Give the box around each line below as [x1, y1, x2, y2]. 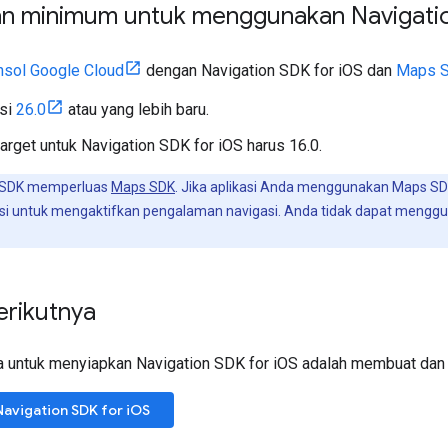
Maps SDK [111, 178, 175, 195]
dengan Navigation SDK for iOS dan [142, 60, 396, 80]
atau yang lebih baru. [64, 99, 209, 119]
